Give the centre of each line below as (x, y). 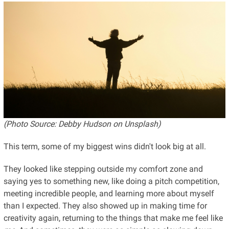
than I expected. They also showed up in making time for (105, 206)
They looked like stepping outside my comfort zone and (103, 169)
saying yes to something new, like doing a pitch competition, (111, 181)
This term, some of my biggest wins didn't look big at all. (105, 147)
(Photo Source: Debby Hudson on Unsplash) (82, 124)
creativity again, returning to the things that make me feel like (113, 218)
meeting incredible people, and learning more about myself (109, 194)
